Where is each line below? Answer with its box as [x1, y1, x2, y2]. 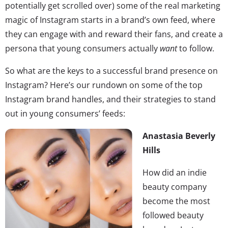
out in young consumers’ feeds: [5, 107, 125, 119]
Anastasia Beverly [142, 130, 215, 141]
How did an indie [142, 166, 207, 178]
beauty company [142, 181, 207, 192]
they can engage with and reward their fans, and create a [5, 28, 223, 40]
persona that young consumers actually [5, 42, 160, 54]
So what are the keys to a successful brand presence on [5, 65, 218, 76]
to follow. [177, 42, 214, 54]
